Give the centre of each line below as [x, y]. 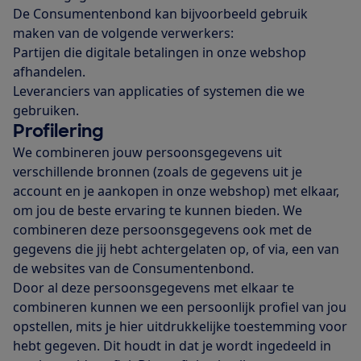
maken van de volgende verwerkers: [123, 33]
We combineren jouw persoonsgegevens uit [147, 153]
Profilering [58, 131]
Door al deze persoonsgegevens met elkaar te [154, 288]
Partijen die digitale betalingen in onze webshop [160, 53]
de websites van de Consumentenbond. [135, 269]
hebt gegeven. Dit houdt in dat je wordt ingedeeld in [172, 346]
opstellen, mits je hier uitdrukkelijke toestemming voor [180, 327]
